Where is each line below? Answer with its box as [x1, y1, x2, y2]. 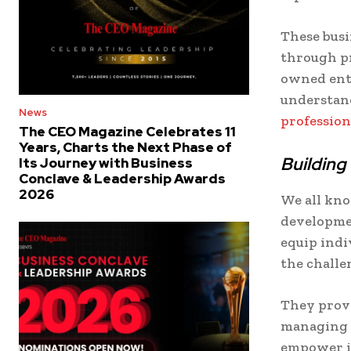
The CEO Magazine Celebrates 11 [19, 122, 236, 140]
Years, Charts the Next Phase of [19, 138, 232, 156]
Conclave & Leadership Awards [19, 169, 226, 187]
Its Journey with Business [19, 154, 193, 172]
